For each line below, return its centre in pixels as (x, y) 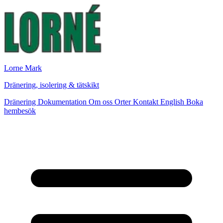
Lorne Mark (23, 68)
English (173, 102)
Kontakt (147, 102)
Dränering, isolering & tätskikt (52, 85)
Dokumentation (63, 102)
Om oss (102, 102)
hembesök (20, 111)
